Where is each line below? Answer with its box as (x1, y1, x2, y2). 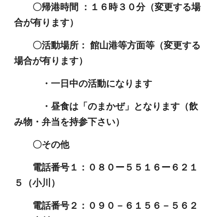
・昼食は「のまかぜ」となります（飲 (14, 100, 199, 112)
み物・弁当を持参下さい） (14, 115, 143, 127)
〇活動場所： (14, 39, 91, 51)
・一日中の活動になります (14, 77, 153, 89)
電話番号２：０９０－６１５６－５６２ (14, 199, 199, 211)
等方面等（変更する (118, 39, 201, 51)
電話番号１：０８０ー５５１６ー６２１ (14, 161, 199, 173)
